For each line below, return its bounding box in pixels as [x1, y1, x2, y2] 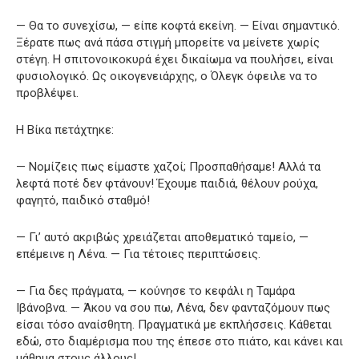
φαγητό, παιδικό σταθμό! [16, 192, 150, 208]
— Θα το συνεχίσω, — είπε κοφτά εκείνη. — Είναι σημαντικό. [16, 18, 340, 33]
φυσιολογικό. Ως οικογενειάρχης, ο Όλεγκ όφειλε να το [16, 68, 317, 83]
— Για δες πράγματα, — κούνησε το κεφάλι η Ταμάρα [16, 283, 295, 298]
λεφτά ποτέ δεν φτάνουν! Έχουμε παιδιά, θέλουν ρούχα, [16, 175, 318, 191]
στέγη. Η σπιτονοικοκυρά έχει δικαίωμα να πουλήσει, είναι [16, 51, 333, 67]
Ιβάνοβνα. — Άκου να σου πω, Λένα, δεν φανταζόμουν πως [16, 300, 330, 315]
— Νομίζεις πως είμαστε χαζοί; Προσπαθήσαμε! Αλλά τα [16, 159, 321, 174]
